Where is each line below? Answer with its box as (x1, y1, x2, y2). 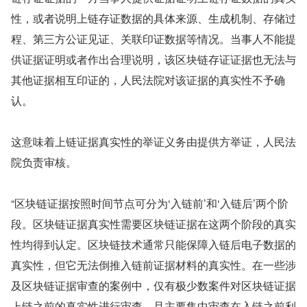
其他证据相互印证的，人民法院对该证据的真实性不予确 (11, 72, 285, 88)
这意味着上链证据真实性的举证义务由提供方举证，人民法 (11, 134, 296, 149)
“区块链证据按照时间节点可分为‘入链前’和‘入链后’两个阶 (11, 195, 288, 211)
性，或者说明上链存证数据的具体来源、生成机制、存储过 (11, 10, 296, 26)
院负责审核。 (11, 154, 77, 170)
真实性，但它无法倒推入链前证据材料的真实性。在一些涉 (11, 257, 296, 273)
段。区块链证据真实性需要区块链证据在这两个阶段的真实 (11, 216, 296, 232)
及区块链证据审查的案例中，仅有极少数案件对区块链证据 (11, 278, 296, 293)
